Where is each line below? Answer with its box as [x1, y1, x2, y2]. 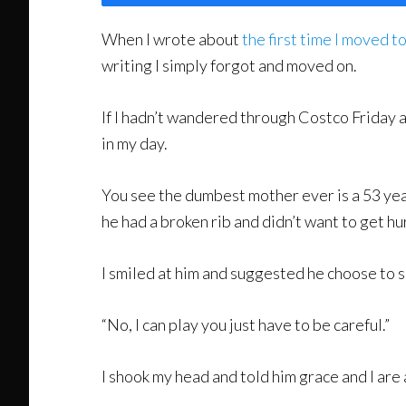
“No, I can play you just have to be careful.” [101, 314, 390, 334]
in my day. [101, 133, 168, 153]
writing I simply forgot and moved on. [101, 55, 357, 75]
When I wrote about [101, 29, 242, 49]
